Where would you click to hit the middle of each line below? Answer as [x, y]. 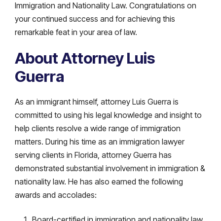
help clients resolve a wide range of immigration [98, 128]
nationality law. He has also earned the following [99, 181]
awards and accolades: [56, 195]
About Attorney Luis [85, 58]
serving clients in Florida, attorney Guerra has [93, 155]
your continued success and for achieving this [95, 18]
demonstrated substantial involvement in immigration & [110, 168]
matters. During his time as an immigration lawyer [100, 141]
